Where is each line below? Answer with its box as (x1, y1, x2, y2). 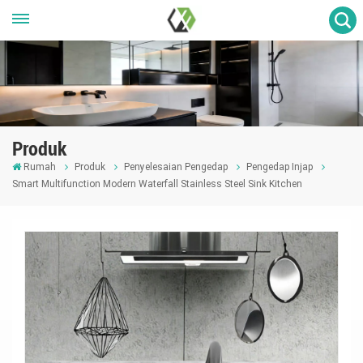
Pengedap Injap (246, 160, 314, 173)
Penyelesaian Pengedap (124, 160, 228, 173)
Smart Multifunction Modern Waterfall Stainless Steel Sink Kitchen (12, 177, 302, 190)
